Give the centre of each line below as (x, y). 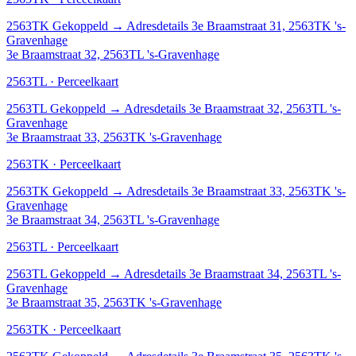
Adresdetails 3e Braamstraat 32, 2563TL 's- (232, 108)
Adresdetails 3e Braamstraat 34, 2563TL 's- (232, 273)
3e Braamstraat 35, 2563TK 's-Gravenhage (114, 302)
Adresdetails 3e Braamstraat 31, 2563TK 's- (236, 25)
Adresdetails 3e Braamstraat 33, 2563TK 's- (236, 191)
